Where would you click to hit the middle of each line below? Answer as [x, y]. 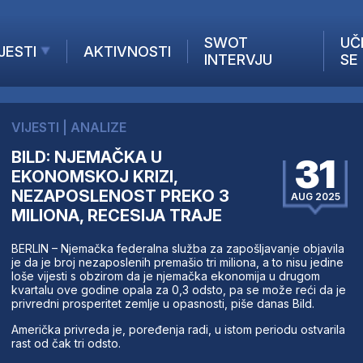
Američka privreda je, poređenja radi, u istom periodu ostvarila [178, 329]
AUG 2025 [315, 196]
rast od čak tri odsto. [66, 343]
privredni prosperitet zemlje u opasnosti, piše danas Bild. [162, 303]
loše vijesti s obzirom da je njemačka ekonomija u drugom [165, 275]
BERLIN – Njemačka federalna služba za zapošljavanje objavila [177, 248]
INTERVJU [238, 60]
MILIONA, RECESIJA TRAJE [116, 215]
